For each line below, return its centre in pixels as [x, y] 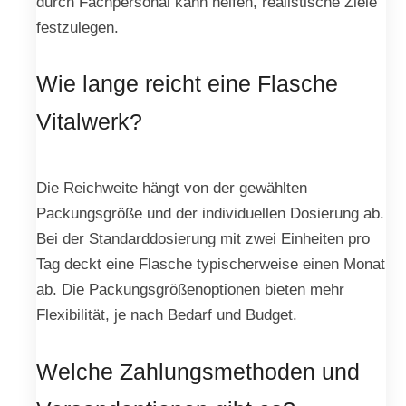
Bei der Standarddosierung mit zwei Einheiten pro [203, 239]
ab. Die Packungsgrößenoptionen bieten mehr [190, 290]
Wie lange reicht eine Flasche [187, 84]
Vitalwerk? [89, 122]
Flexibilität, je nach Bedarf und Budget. [167, 315]
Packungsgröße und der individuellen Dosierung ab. [210, 213]
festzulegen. [77, 27]
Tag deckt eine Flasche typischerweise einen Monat [211, 264]
